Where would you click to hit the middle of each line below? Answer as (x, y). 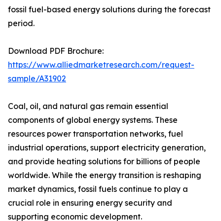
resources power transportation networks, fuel (95, 134)
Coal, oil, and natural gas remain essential (88, 106)
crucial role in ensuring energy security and (90, 203)
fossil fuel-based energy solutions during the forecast (109, 10)
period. (21, 23)
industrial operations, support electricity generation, (107, 148)
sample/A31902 (37, 79)
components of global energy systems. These (93, 120)
